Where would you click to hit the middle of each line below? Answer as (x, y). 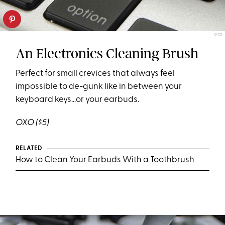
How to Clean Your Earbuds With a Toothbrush (105, 160)
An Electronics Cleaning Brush (107, 54)
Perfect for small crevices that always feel (95, 74)
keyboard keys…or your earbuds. (78, 100)
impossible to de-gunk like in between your (99, 87)
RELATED (29, 149)
